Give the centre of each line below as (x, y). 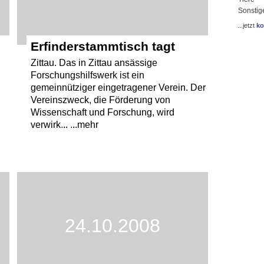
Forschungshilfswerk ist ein (87, 75)
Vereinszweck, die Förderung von (100, 100)
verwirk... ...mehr (64, 124)
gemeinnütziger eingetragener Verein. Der (118, 87)
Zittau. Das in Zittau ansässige (94, 62)
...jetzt (247, 25)
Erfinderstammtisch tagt (103, 46)
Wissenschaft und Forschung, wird (102, 112)
